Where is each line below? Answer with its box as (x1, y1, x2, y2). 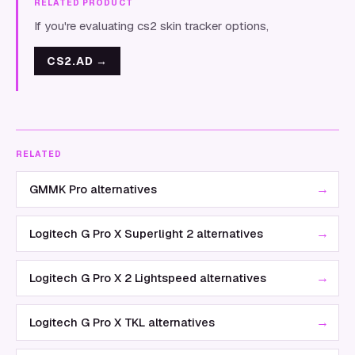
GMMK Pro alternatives (29, 181, 157, 197)
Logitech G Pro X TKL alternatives (29, 315, 215, 330)
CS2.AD (47, 54, 94, 68)
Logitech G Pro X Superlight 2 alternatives (29, 226, 263, 241)
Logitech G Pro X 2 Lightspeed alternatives (29, 270, 266, 285)
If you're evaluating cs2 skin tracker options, (34, 18, 269, 33)
